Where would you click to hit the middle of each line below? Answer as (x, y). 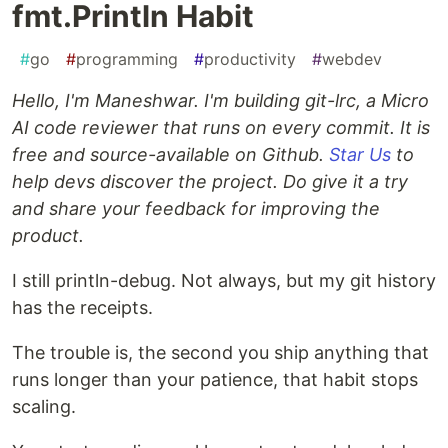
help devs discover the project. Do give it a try (210, 182)
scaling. (44, 407)
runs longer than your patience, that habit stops (215, 380)
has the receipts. (82, 308)
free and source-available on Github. (170, 155)
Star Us (360, 155)
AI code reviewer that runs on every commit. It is (221, 128)
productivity (250, 59)
